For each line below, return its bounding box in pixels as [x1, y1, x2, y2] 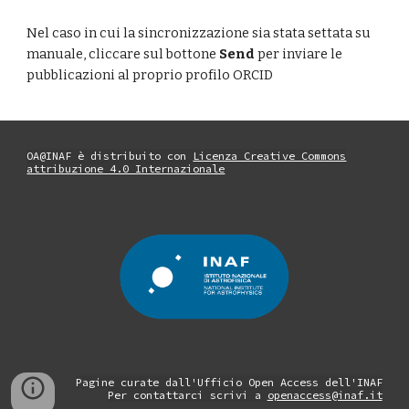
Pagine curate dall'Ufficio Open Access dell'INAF [75, 375, 383, 390]
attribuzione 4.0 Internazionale [26, 162, 225, 175]
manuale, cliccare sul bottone [26, 45, 220, 62]
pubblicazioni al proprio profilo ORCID [26, 66, 274, 83]
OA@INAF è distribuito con [26, 149, 194, 163]
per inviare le [257, 45, 343, 62]
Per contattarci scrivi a [107, 388, 267, 403]
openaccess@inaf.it [267, 388, 383, 403]
